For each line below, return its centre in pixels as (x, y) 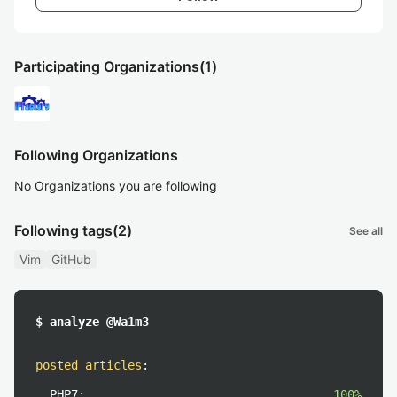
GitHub (71, 259)
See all (366, 230)
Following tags (63, 230)
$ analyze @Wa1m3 (92, 322)
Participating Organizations (107, 66)
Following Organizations (96, 155)
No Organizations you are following (116, 186)
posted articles (89, 365)
